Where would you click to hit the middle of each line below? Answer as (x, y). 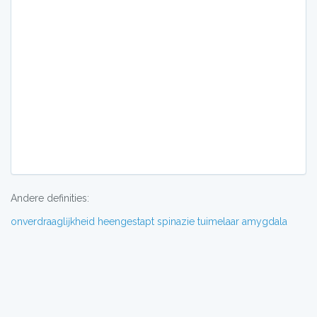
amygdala (265, 221)
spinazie (176, 221)
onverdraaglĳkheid (53, 221)
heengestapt (126, 221)
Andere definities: (50, 198)
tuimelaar (218, 221)
